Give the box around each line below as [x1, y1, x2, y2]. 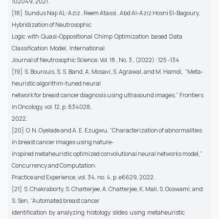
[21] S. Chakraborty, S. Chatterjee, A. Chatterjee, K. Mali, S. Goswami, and [12, 185, 203, 194]
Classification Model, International [12, 44, 106, 53]
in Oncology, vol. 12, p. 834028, [12, 103, 93, 111]
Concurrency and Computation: [12, 161, 97, 170]
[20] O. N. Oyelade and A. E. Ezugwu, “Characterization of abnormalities [12, 126, 202, 135]
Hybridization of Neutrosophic [12, 21, 92, 29]
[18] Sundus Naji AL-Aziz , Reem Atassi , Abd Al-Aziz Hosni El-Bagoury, [12, 9, 200, 18]
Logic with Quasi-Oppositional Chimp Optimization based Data [12, 32, 183, 41]
